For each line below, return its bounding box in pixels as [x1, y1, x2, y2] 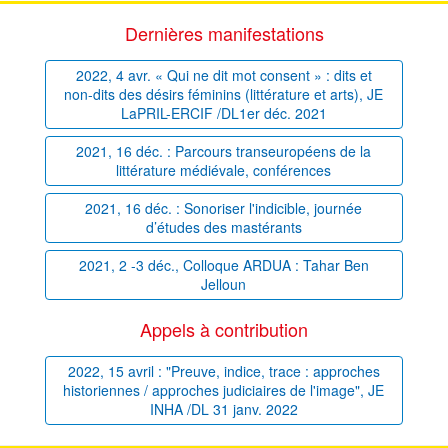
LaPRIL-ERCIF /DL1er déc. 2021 [120, 103, 327, 124]
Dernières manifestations [124, 20, 324, 47]
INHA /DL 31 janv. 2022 [149, 399, 298, 420]
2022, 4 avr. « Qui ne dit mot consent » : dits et [75, 65, 372, 86]
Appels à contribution [140, 316, 308, 343]
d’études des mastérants [145, 217, 302, 238]
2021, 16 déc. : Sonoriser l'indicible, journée [85, 198, 363, 219]
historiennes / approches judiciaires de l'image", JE [63, 380, 385, 401]
